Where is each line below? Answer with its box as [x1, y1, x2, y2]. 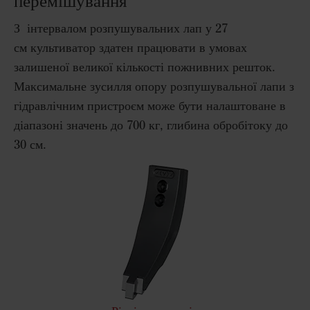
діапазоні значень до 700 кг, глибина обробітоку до [14, 118, 288, 134]
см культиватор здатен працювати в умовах [14, 40, 247, 56]
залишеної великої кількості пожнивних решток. [14, 60, 275, 75]
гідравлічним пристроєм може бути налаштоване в [14, 98, 286, 114]
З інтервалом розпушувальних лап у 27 [14, 21, 228, 37]
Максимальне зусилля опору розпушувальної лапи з [14, 79, 294, 95]
